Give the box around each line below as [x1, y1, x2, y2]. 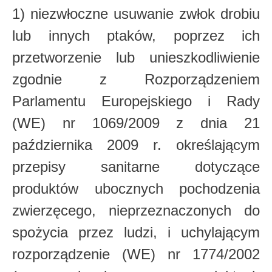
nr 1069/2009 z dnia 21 [62, 115, 260, 131]
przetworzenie [12, 49, 116, 66]
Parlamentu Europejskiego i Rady [12, 93, 260, 109]
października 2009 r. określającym [12, 137, 260, 153]
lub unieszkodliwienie [116, 49, 260, 66]
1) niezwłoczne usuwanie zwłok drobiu [12, 5, 260, 22]
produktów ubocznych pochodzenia [12, 180, 260, 197]
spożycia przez [12, 224, 124, 240]
